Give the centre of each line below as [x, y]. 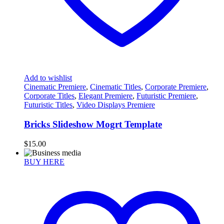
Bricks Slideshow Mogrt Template [93, 124]
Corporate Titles [49, 96]
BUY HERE [44, 161]
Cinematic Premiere [55, 87]
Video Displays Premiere [116, 105]
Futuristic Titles [48, 105]
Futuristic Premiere [166, 96]
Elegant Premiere [105, 96]
